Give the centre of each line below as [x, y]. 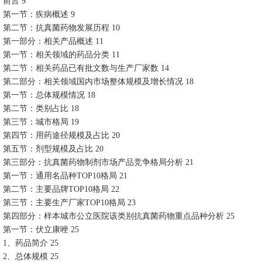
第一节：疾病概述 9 [39, 14]
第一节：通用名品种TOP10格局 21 [65, 176]
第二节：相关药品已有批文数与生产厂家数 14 [86, 68]
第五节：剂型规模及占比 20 [53, 149]
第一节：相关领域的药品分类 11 [61, 55]
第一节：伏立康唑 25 [41, 230]
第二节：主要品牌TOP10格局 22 [61, 189]
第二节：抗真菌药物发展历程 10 [61, 28]
